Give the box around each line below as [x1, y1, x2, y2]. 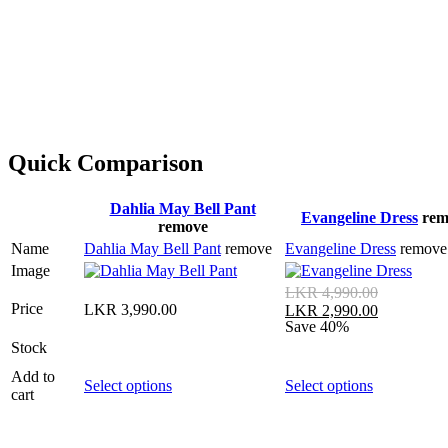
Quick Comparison [8, 150, 203, 177]
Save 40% [285, 317, 349, 335]
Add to [11, 368, 55, 386]
